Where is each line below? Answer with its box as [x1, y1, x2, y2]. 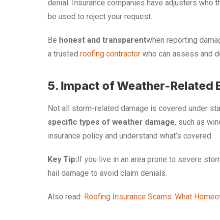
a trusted [48, 49, 80, 59]
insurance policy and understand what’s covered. [48, 131, 213, 141]
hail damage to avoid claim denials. [48, 168, 167, 178]
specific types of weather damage [48, 117, 175, 127]
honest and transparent [59, 35, 146, 45]
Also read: [48, 192, 84, 202]
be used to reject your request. [48, 12, 152, 22]
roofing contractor [80, 49, 140, 59]
